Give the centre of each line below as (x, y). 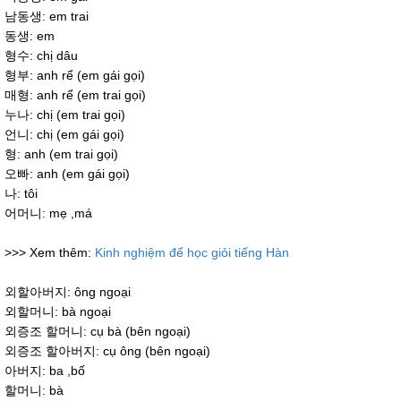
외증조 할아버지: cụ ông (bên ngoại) (107, 351)
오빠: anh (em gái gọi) (67, 174)
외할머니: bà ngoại (58, 312)
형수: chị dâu (41, 56)
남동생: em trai (47, 17)
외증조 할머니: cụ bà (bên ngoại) (98, 332)
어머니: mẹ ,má (48, 213)
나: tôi (21, 194)
